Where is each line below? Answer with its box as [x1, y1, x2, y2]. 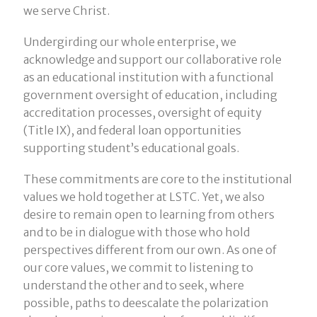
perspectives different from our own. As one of [23, 243, 277, 258]
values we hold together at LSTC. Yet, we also [23, 190, 265, 204]
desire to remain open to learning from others [23, 207, 275, 222]
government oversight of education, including [23, 87, 277, 102]
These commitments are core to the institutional [23, 172, 292, 187]
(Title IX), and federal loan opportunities [23, 122, 241, 137]
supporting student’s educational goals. [23, 140, 239, 155]
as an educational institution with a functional [23, 69, 274, 84]
